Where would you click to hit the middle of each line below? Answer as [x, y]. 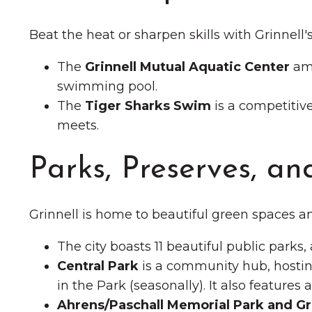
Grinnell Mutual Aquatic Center [187, 67]
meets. [78, 125]
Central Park [98, 266]
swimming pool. [107, 86]
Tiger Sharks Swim [148, 106]
